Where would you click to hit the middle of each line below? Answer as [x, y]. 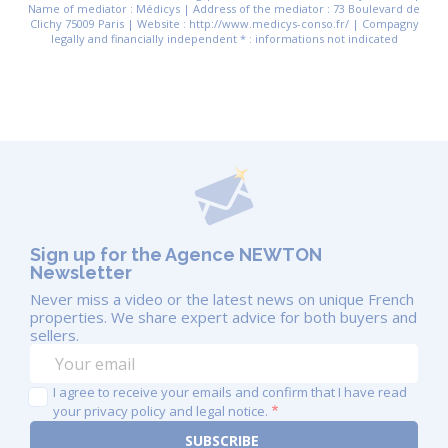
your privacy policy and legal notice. [160, 411]
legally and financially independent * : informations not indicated [224, 39]
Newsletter [81, 273]
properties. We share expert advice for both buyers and [223, 317]
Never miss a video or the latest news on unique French [222, 299]
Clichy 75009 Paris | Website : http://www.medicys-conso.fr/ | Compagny [224, 24]
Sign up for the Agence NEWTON [176, 255]
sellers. [54, 335]
